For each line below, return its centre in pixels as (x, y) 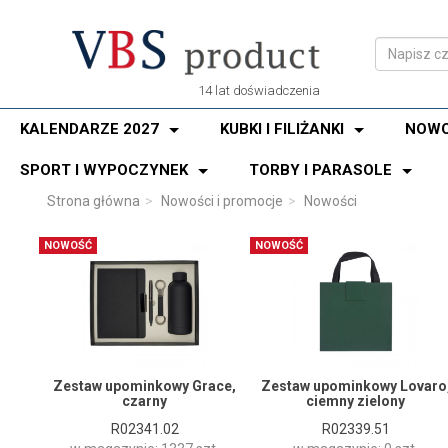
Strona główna (93, 201)
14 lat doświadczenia (258, 90)
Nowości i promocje (222, 201)
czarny (144, 401)
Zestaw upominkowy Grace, (144, 386)
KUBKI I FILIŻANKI (282, 129)
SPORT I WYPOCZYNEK (104, 170)
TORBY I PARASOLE (320, 170)
